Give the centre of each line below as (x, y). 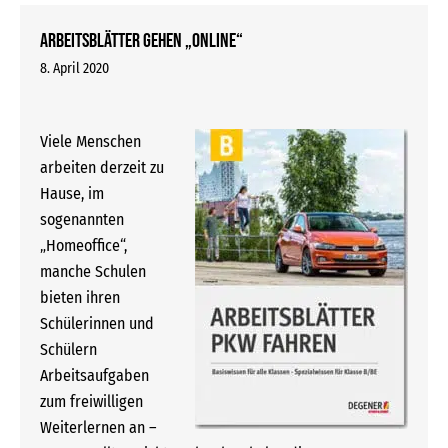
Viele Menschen (90, 142)
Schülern (68, 350)
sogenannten (82, 220)
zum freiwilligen (91, 402)
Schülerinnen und (97, 324)
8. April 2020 (74, 69)
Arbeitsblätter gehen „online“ (141, 41)
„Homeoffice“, (83, 246)
